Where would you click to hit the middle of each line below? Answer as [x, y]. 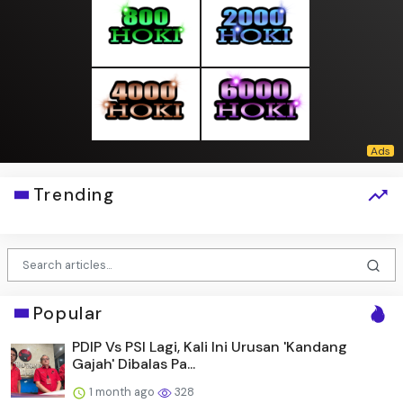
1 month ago [122, 391]
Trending [74, 195]
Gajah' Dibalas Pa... [134, 363]
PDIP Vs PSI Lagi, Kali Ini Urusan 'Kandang [210, 346]
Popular [68, 313]
